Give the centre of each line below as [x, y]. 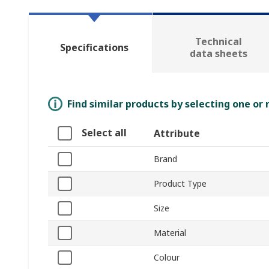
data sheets [218, 54]
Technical [218, 42]
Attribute [177, 134]
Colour [167, 258]
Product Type [180, 184]
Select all [104, 133]
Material [170, 233]
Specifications [94, 48]
